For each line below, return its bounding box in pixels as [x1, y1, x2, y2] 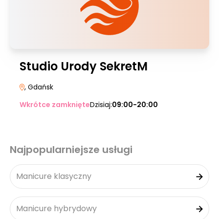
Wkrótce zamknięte [20, 100, 90, 109]
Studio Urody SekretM [20, 58, 148, 74]
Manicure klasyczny [16, 171, 91, 182]
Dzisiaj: [90, 100, 112, 109]
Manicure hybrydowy [16, 203, 97, 214]
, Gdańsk [24, 82, 53, 92]
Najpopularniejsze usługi [10, 143, 132, 156]
